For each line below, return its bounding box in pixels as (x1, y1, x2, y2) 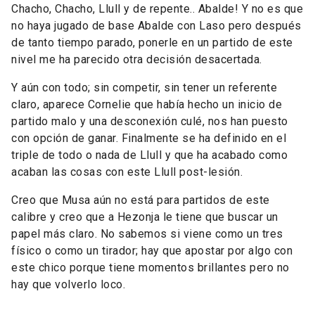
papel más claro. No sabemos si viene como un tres (11, 227, 283, 240)
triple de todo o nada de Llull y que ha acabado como (11, 148, 288, 162)
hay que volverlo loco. (11, 278, 125, 291)
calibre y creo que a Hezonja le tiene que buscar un (11, 210, 278, 224)
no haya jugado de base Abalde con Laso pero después (11, 19, 302, 32)
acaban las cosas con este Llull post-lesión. (11, 165, 243, 179)
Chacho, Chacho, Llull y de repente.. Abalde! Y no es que (11, 2, 303, 15)
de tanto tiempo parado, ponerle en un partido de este (11, 36, 293, 49)
